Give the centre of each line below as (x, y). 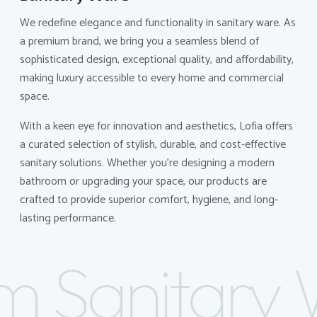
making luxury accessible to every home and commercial (152, 78)
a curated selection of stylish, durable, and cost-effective (153, 144)
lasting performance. (68, 218)
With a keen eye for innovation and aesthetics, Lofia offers (157, 126)
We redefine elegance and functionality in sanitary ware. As (158, 23)
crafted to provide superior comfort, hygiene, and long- (149, 200)
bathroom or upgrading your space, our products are (144, 181)
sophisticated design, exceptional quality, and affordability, (157, 59)
